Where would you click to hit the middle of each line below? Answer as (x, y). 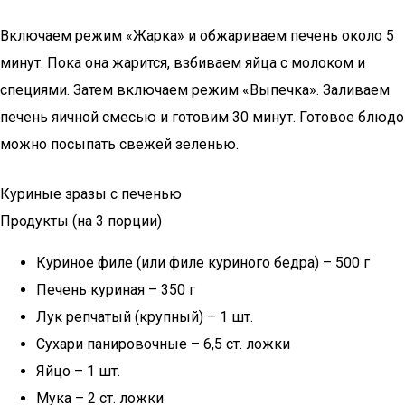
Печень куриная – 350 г (116, 290)
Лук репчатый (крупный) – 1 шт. (145, 317)
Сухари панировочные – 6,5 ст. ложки (163, 344)
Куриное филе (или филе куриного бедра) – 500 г (203, 263)
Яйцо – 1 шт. (78, 371)
